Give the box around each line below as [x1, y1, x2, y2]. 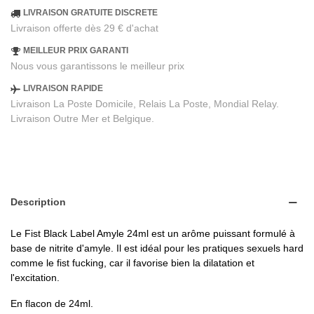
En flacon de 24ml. [11, 298, 93, 310]
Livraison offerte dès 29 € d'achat [11, 22, 158, 34]
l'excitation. [11, 272, 60, 284]
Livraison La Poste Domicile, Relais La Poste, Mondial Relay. [11, 98, 279, 110]
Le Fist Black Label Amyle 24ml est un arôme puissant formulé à [11, 228, 295, 240]
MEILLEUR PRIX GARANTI [23, 46, 128, 56]
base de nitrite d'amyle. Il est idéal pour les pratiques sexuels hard [11, 243, 303, 254]
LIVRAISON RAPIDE [23, 83, 103, 94]
